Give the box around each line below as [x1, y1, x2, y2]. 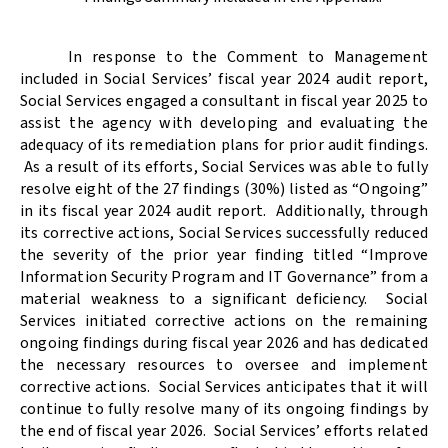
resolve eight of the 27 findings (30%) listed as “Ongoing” [20, 178, 428, 201]
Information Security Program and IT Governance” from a [20, 266, 428, 289]
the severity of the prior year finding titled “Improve [20, 244, 428, 267]
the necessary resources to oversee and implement [20, 354, 428, 377]
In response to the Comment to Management [68, 46, 428, 69]
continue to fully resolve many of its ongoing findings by [20, 398, 428, 421]
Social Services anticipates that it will [158, 376, 429, 399]
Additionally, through [276, 200, 429, 223]
